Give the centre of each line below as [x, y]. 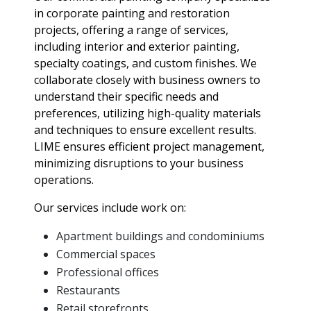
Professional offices [108, 272]
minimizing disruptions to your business [139, 163]
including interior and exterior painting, [137, 47]
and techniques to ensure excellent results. [145, 130]
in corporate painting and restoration [132, 14]
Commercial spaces [106, 254]
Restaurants [88, 291]
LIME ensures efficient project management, [149, 147]
